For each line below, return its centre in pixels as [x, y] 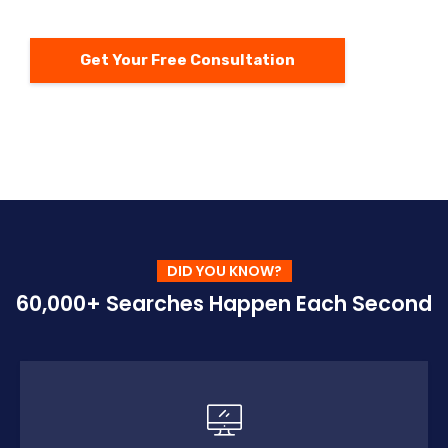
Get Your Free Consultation [187, 60]
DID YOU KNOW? [224, 271]
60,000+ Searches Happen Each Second [224, 304]
